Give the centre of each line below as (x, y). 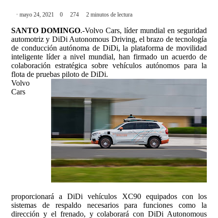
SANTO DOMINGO (46, 31)
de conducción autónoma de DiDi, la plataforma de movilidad (109, 48)
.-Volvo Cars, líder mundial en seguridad (144, 31)
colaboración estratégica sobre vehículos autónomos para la (109, 66)
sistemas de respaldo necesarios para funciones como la (109, 205)
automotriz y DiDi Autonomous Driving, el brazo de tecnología (109, 39)
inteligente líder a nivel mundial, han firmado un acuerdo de (109, 57)
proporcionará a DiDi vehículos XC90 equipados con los (109, 197)
